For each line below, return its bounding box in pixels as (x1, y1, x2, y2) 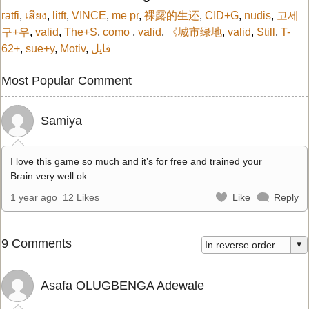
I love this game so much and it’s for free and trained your (10, 155, 262, 167)
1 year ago (10, 191, 57, 203)
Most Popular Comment (1, 73, 132, 88)
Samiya (41, 113, 82, 128)
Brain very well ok (10, 170, 87, 181)
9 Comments (1, 236, 72, 250)
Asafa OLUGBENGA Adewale (41, 278, 204, 292)
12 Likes (63, 191, 99, 203)
